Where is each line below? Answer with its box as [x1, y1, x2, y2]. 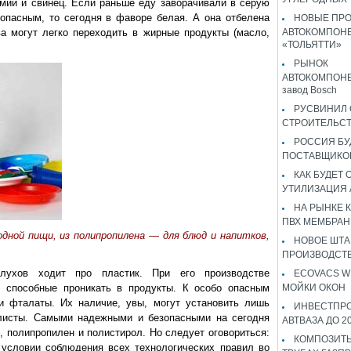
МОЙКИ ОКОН [282, 282, 346, 291]
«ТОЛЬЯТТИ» [282, 39, 342, 49]
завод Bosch [282, 85, 337, 94]
